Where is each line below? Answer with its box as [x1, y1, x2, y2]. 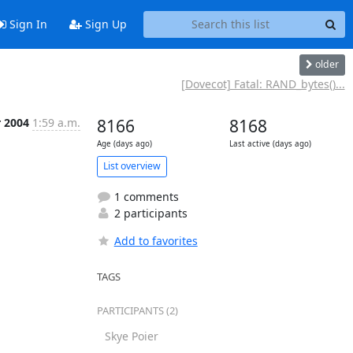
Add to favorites [113, 232, 198, 248]
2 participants [110, 205, 188, 221]
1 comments [110, 188, 179, 204]
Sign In [6, 17, 47, 32]
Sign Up [81, 17, 127, 32]
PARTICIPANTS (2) [96, 303, 178, 318]
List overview [102, 159, 161, 173]
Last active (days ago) [229, 138, 311, 149]
